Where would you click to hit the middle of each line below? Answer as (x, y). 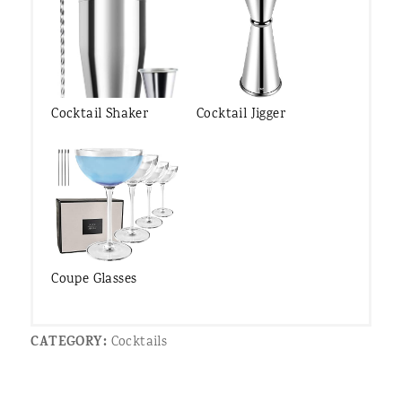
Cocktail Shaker (100, 114)
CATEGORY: (69, 344)
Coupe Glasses (94, 280)
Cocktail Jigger (241, 114)
